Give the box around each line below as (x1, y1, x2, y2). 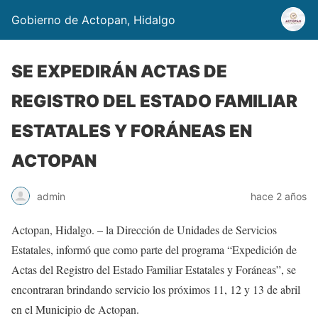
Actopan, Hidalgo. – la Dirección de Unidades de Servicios (11, 222, 277, 237)
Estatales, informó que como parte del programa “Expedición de (11, 242, 297, 257)
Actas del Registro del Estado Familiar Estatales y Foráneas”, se (11, 262, 296, 277)
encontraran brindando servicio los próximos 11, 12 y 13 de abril (11, 282, 300, 297)
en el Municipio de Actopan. (11, 302, 139, 317)
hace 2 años (251, 190, 307, 202)
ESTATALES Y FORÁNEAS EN (11, 121, 252, 141)
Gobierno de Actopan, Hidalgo (11, 13, 175, 27)
